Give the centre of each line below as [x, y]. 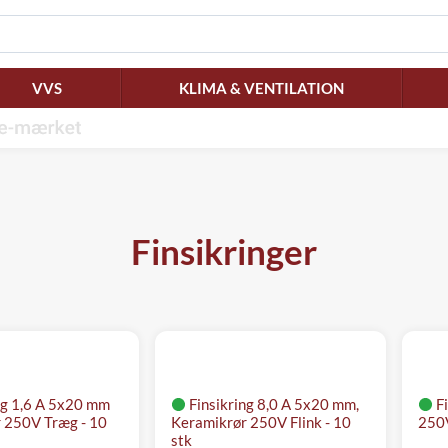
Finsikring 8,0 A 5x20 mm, [274, 403]
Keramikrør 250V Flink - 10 [261, 421]
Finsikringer [224, 251]
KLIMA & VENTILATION [261, 87]
